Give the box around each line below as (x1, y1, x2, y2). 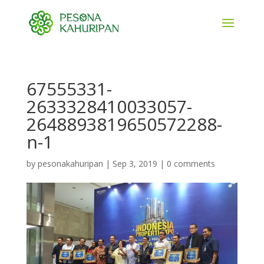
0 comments (166, 158, 215, 169)
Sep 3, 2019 (112, 158, 157, 169)
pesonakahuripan (37, 158, 103, 169)
